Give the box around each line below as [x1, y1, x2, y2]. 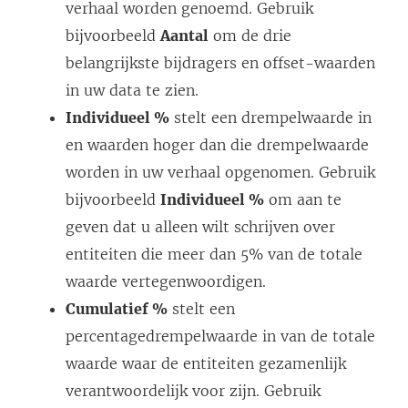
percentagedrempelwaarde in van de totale [66, 327, 375, 346]
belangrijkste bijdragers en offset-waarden [66, 54, 375, 73]
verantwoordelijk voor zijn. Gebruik [66, 382, 321, 401]
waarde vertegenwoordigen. [66, 272, 266, 291]
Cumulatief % [66, 300, 168, 319]
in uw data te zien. [66, 81, 199, 100]
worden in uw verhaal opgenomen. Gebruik [66, 163, 375, 182]
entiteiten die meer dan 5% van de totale [66, 245, 362, 264]
